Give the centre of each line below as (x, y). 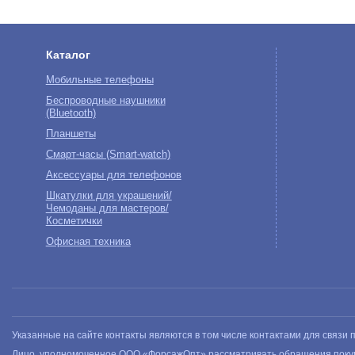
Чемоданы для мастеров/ (107, 208)
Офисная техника (88, 241)
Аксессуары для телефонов (113, 175)
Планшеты (71, 134)
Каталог (68, 54)
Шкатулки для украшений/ (109, 195)
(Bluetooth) (71, 113)
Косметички (74, 221)
